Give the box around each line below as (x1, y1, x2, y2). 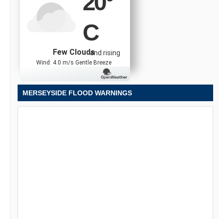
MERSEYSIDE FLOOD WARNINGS (22, 88, 132, 97)
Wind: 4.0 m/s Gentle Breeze (36, 59, 111, 66)
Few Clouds (53, 47, 95, 57)
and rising (90, 49, 120, 57)
